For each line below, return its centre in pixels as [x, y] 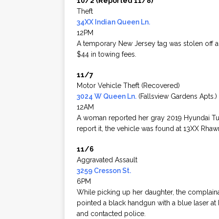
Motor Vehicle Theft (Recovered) [128, 86]
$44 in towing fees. [107, 55]
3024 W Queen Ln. [107, 97]
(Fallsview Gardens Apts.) [177, 97]
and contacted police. [111, 214]
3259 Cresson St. [104, 171]
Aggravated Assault [107, 160]
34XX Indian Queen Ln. [113, 22]
